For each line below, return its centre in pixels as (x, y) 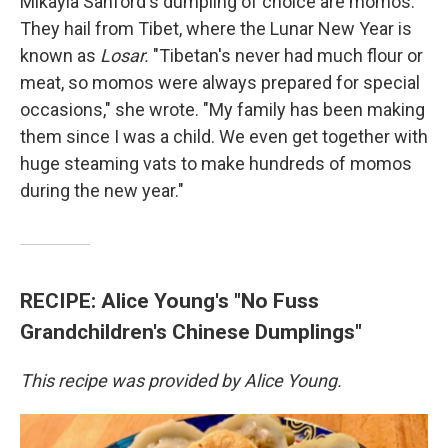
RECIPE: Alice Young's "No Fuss (169, 300)
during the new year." (102, 190)
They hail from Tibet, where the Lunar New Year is (216, 28)
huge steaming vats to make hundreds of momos (216, 163)
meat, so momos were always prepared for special (220, 82)
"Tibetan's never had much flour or (286, 55)
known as (60, 55)
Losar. (124, 55)
